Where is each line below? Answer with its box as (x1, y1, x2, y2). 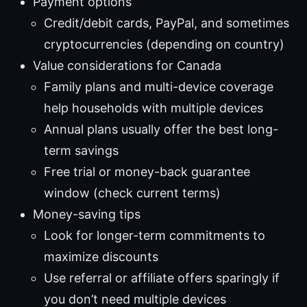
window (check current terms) (44, 186, 221, 201)
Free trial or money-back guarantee (44, 164, 250, 180)
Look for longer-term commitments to (44, 228, 265, 243)
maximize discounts (44, 249, 158, 265)
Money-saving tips (33, 207, 140, 222)
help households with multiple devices (44, 101, 263, 116)
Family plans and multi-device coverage (44, 79, 273, 95)
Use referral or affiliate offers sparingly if (44, 271, 280, 286)
